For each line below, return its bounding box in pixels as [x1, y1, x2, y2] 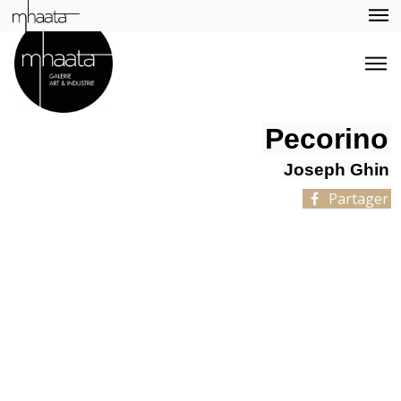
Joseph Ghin [284, 160, 390, 179]
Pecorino [264, 123, 388, 155]
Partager [324, 189, 388, 209]
